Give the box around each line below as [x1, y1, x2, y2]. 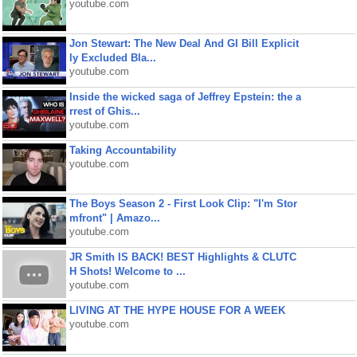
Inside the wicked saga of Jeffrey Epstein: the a [69, 91, 301, 103]
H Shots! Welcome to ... [69, 265, 186, 277]
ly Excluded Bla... [69, 52, 156, 64]
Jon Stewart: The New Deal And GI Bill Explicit [69, 37, 299, 49]
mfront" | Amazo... [69, 212, 160, 224]
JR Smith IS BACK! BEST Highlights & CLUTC [69, 251, 296, 263]
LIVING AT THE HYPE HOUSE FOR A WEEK [69, 304, 285, 316]
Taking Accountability [69, 144, 176, 156]
